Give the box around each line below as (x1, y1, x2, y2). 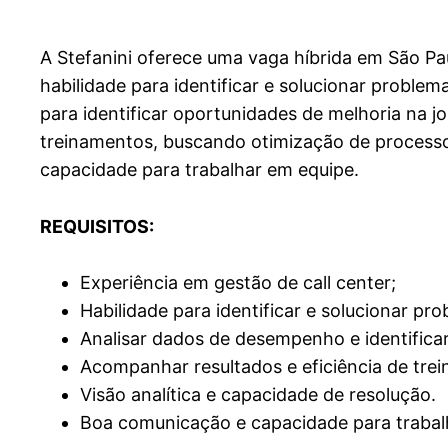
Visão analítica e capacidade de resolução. (80, 384, 441, 406)
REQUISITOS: (40, 216, 154, 238)
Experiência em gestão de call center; (80, 272, 396, 294)
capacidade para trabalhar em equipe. (40, 159, 359, 181)
